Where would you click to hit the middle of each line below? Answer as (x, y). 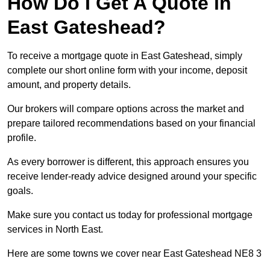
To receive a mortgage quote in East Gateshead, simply (125, 56)
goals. (20, 191)
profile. (22, 138)
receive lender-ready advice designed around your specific (132, 177)
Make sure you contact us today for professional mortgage (130, 215)
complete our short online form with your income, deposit (127, 71)
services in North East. (55, 230)
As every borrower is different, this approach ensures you (128, 162)
